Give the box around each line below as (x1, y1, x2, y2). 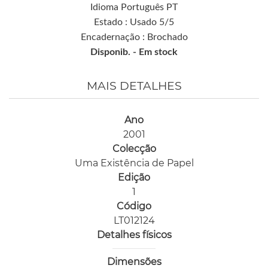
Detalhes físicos (96, 229, 172, 241)
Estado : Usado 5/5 (94, 17, 174, 28)
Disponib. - (90, 47, 139, 57)
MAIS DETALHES (86, 79, 182, 93)
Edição (118, 172, 150, 184)
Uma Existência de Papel (74, 157, 194, 169)
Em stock (139, 47, 178, 57)
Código (117, 200, 151, 212)
